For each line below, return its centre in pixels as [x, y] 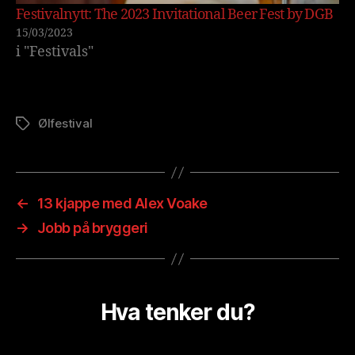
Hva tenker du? [177, 313]
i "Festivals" [55, 52]
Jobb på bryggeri [92, 228]
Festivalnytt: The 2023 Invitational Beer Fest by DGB [175, 15]
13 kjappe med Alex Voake [122, 204]
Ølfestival [65, 124]
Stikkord [38, 124]
